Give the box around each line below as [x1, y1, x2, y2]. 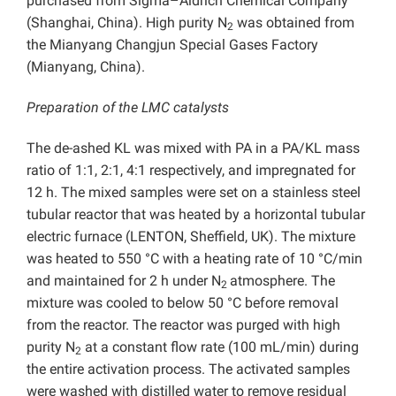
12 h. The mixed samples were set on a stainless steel [27, 184, 361, 202]
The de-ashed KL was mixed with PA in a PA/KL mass [27, 140, 360, 157]
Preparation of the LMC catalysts [27, 99, 229, 117]
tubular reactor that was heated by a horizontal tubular [27, 206, 365, 224]
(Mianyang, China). [27, 58, 145, 76]
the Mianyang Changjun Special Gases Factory [27, 36, 318, 54]
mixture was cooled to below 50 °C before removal [27, 294, 339, 312]
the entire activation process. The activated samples [27, 361, 350, 378]
